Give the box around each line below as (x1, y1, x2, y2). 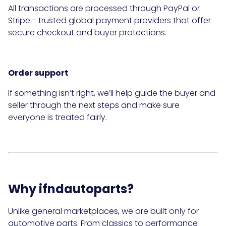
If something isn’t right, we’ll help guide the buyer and (8, 87, 215, 99)
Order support (8, 67, 69, 79)
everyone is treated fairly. (8, 111, 107, 124)
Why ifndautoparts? (8, 181, 134, 198)
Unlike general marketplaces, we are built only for (8, 205, 199, 217)
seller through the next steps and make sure (8, 99, 180, 111)
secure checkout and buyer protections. (8, 27, 166, 39)
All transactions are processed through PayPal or (8, 3, 200, 15)
